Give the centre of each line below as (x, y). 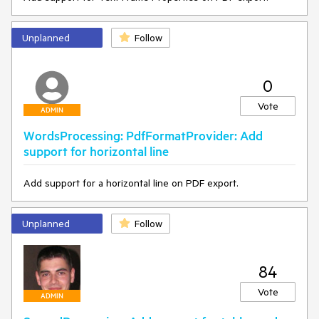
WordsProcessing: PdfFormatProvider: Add (143, 135)
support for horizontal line (96, 151)
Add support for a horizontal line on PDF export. (131, 183)
